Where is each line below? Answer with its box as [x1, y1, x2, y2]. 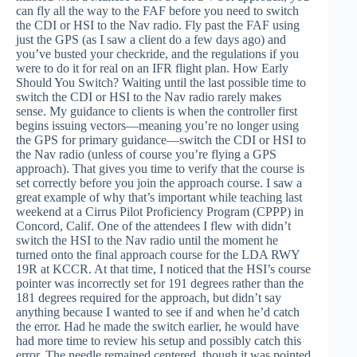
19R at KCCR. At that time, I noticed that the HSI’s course [16, 262, 311, 276]
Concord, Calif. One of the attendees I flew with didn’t [16, 219, 291, 233]
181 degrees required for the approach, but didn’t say [16, 291, 281, 304]
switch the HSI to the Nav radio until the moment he [16, 233, 278, 247]
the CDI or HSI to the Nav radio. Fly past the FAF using [16, 18, 300, 32]
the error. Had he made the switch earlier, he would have [16, 320, 299, 333]
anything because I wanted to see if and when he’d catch [16, 305, 300, 319]
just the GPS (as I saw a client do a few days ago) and [16, 33, 286, 46]
